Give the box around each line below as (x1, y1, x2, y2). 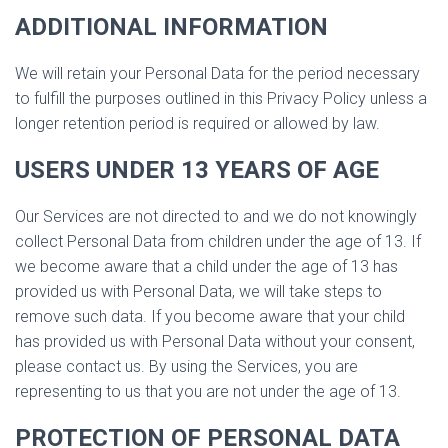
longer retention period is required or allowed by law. (15, 114, 380, 133)
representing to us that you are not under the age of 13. (15, 382, 401, 401)
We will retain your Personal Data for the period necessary (15, 64, 420, 83)
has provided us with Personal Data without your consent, (15, 332, 415, 351)
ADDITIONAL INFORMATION (15, 13, 328, 41)
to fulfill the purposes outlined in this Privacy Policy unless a (15, 89, 427, 108)
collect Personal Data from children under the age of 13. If (15, 232, 421, 251)
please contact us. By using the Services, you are (15, 357, 358, 376)
